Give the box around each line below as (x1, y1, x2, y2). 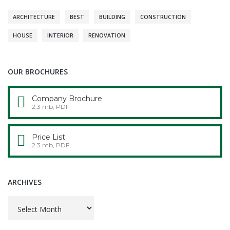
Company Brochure (32, 93, 102, 103)
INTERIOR (47, 31, 73, 39)
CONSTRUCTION (140, 13, 186, 21)
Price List (32, 132, 65, 142)
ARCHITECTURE (13, 13, 55, 21)
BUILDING (99, 13, 125, 21)
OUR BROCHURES (8, 66, 68, 76)
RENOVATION (88, 31, 125, 39)
